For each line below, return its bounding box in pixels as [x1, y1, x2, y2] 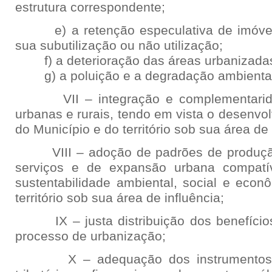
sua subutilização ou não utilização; [15, 38, 223, 53]
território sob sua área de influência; [15, 191, 224, 205]
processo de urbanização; [15, 229, 166, 243]
